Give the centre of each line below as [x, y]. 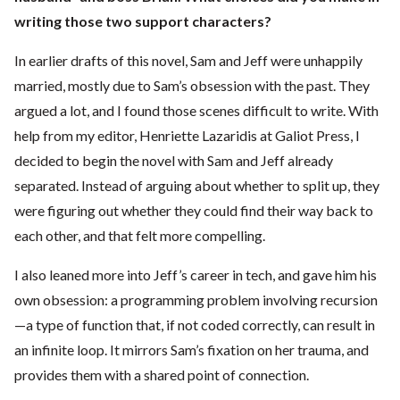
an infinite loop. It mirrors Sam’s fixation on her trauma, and [192, 350]
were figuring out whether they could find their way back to [194, 211]
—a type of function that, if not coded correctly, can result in [195, 325]
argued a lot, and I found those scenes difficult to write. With [196, 111]
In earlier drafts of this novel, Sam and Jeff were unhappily [188, 61]
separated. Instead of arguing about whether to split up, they [197, 186]
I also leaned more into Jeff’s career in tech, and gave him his [196, 275]
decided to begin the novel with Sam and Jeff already [174, 161]
